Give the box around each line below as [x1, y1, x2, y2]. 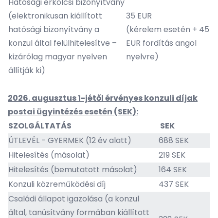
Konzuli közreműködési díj [8, 179, 106, 190]
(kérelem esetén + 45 [126, 24, 209, 35]
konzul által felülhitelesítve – [8, 37, 117, 49]
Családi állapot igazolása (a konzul [8, 193, 139, 204]
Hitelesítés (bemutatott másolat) [8, 164, 137, 175]
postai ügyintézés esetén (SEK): [8, 106, 138, 117]
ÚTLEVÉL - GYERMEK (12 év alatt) [8, 135, 131, 146]
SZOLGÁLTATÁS [8, 120, 72, 131]
